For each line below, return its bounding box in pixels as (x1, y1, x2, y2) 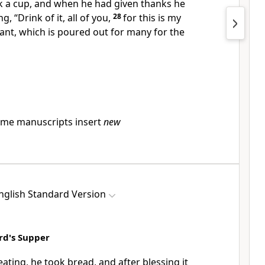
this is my (139, 11, 181, 24)
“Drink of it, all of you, (14, 11, 111, 24)
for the (154, 25, 185, 38)
